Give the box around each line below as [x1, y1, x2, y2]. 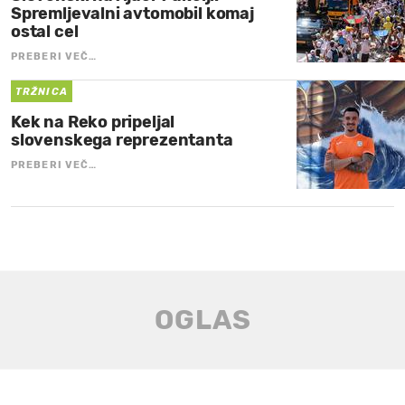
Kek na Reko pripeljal [11, 111, 175, 132]
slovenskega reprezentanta [11, 129, 233, 150]
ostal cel [11, 21, 79, 42]
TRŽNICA [15, 85, 68, 98]
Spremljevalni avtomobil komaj [11, 3, 254, 24]
